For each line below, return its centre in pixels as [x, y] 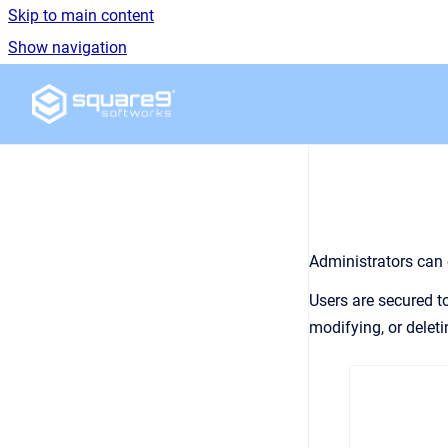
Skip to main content [81, 15]
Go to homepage [233, 90]
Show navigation [67, 47]
